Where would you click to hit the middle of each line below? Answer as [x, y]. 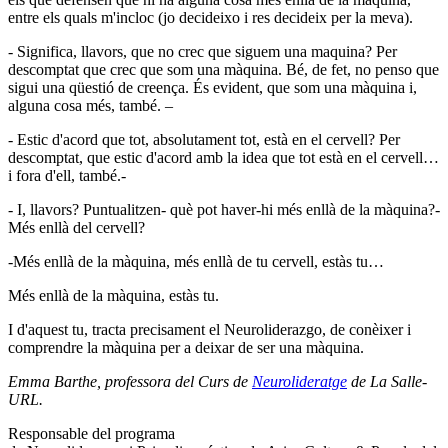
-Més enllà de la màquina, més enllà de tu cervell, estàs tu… [196, 262]
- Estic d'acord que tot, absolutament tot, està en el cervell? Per [204, 140]
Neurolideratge [299, 382]
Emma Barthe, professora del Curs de [130, 382]
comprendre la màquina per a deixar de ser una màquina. [186, 348]
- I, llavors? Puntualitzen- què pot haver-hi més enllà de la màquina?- [224, 210]
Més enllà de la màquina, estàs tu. [113, 296]
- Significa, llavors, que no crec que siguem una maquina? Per [202, 52]
